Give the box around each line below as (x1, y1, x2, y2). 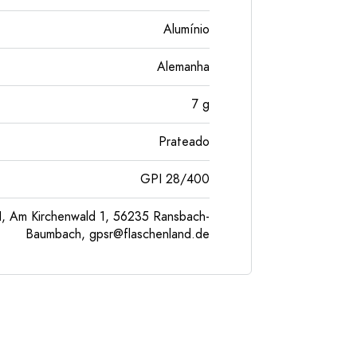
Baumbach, (25, 226, 89, 243)
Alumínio (163, 21, 210, 38)
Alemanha (157, 58, 210, 76)
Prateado (159, 133, 210, 151)
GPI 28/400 (140, 171, 210, 188)
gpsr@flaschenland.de (89, 226, 210, 243)
